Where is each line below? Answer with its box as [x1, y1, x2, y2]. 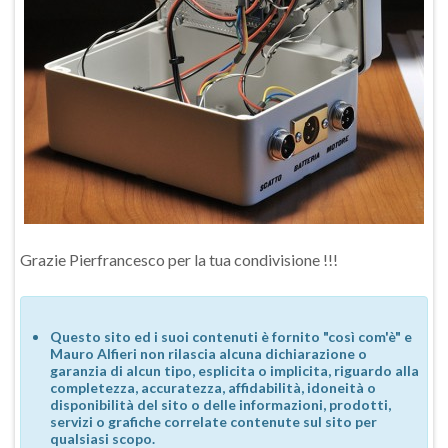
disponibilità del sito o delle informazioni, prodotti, [50, 396, 391, 413]
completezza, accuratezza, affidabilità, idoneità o [50, 379, 376, 396]
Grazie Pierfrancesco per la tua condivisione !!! [20, 250, 338, 269]
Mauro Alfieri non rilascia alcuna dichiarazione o [50, 345, 367, 362]
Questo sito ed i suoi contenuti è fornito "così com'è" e [50, 328, 412, 345]
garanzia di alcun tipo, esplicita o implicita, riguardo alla [50, 362, 419, 379]
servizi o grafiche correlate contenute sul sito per [50, 413, 377, 430]
